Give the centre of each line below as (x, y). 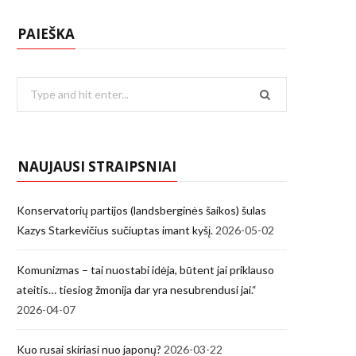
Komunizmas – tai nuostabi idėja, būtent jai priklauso (145, 269)
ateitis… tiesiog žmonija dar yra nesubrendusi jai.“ (137, 289)
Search (33, 87)
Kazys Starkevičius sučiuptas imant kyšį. (115, 230)
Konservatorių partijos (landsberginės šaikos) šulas (141, 210)
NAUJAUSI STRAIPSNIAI (97, 166)
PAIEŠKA (46, 34)
